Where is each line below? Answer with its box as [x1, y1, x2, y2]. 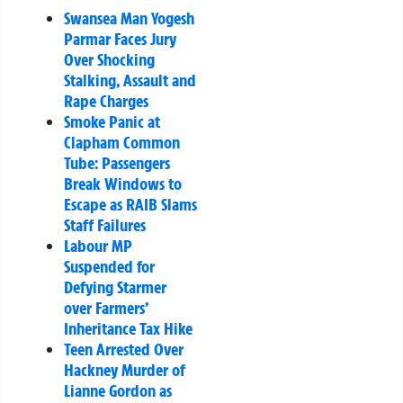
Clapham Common [64, 131, 180, 154]
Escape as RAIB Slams [64, 193, 197, 216]
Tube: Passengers [64, 152, 170, 175]
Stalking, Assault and [64, 69, 196, 92]
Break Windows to [64, 173, 182, 195]
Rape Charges [64, 90, 148, 112]
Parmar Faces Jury [64, 28, 176, 50]
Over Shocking [64, 49, 155, 71]
